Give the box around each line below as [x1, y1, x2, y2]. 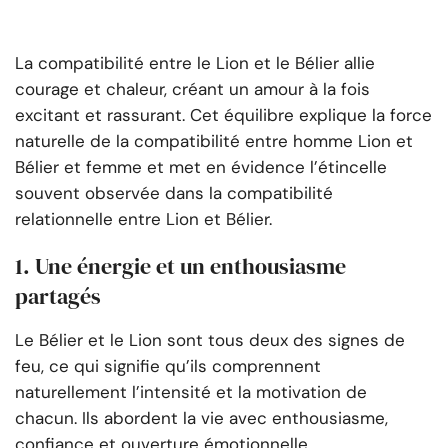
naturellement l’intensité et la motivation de [15, 381, 367, 404]
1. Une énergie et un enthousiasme [15, 251, 346, 282]
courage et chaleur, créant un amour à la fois [15, 78, 370, 101]
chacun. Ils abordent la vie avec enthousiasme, [15, 407, 388, 430]
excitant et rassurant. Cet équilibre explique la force [15, 104, 432, 127]
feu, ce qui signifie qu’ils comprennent [15, 355, 321, 378]
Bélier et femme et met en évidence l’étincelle [15, 156, 387, 179]
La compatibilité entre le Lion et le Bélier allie [15, 52, 375, 75]
